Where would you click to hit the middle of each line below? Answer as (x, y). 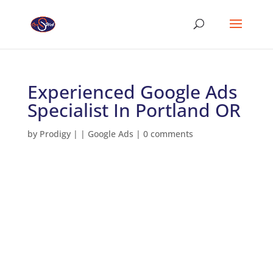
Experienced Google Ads (132, 92)
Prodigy (55, 134)
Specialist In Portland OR (134, 110)
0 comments (168, 134)
